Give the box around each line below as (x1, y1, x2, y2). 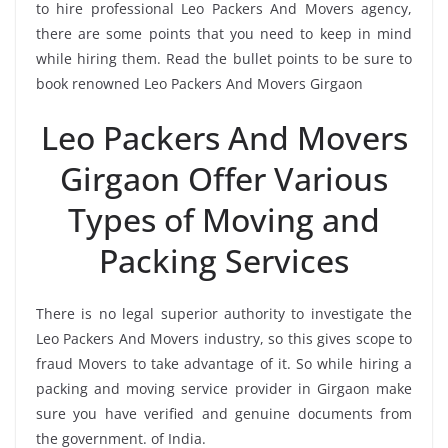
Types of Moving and (68, 197, 380, 241)
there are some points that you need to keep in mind (36, 23, 412, 43)
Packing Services (99, 238, 349, 282)
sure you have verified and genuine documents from (36, 403, 412, 423)
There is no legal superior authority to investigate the (36, 303, 412, 323)
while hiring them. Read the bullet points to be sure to (36, 48, 412, 68)
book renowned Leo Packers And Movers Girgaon (36, 73, 363, 93)
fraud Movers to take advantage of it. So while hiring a (36, 353, 412, 373)
